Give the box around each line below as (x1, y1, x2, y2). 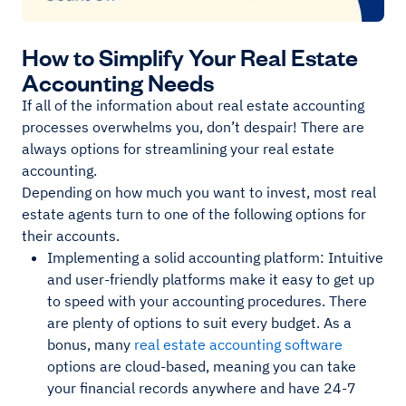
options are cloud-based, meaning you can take (47, 357, 356, 376)
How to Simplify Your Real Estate (22, 41, 358, 72)
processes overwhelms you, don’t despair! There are (22, 118, 364, 137)
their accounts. (22, 227, 120, 246)
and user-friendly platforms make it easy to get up (47, 270, 374, 289)
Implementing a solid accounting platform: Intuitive (47, 248, 383, 267)
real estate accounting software (134, 335, 343, 354)
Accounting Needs (22, 66, 214, 97)
